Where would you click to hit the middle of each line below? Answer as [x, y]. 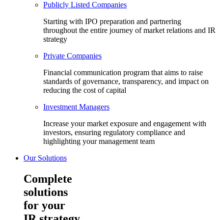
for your [44, 206]
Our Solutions [45, 158]
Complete [48, 179]
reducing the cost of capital [85, 90]
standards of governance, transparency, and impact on [126, 82]
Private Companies [72, 56]
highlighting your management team [99, 141]
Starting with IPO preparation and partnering [112, 22]
